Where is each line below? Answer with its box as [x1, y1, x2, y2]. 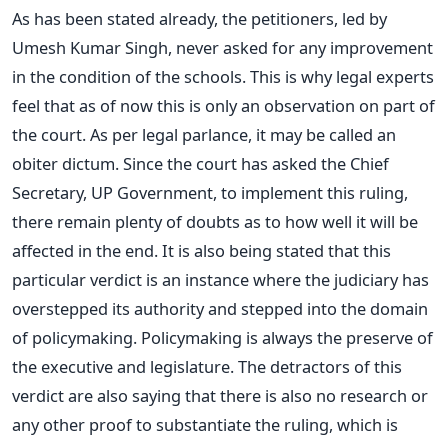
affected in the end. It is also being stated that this [12, 238, 391, 262]
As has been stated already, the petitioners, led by [12, 6, 387, 30]
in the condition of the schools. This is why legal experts [12, 64, 434, 88]
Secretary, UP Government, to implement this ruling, [12, 180, 408, 204]
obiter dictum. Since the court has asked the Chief [12, 151, 389, 175]
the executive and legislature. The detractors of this [12, 354, 402, 378]
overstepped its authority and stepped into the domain [12, 296, 428, 320]
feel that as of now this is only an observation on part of [12, 93, 435, 117]
